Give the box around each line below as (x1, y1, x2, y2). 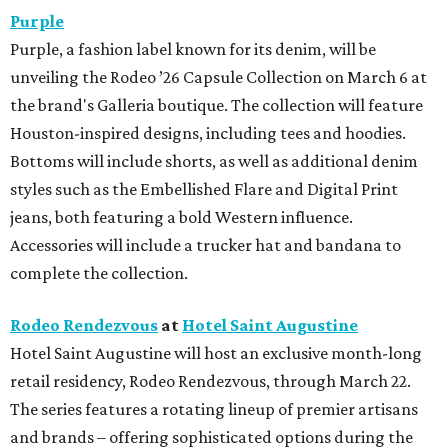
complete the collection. (10, 262, 188, 283)
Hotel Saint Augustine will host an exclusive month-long (10, 342, 422, 363)
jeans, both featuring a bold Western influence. (10, 206, 353, 227)
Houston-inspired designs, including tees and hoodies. (10, 122, 406, 143)
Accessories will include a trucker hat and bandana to (10, 234, 401, 255)
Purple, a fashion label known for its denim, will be (10, 38, 376, 59)
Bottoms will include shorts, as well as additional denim (10, 150, 418, 171)
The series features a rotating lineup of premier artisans (10, 398, 418, 419)
